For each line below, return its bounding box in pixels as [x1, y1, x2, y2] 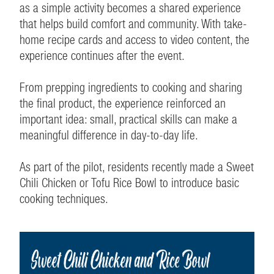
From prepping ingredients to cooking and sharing [20, 80, 242, 95]
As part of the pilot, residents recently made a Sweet [20, 159, 254, 174]
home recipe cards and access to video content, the [20, 32, 250, 47]
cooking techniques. [20, 191, 111, 206]
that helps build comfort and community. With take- [20, 16, 247, 31]
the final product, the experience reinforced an [20, 95, 226, 111]
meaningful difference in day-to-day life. [20, 127, 201, 143]
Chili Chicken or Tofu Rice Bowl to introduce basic [20, 175, 239, 190]
